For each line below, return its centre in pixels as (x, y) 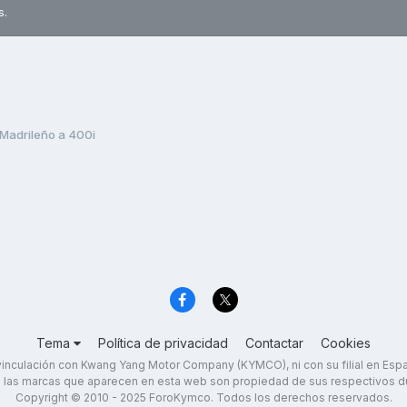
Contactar (274, 343)
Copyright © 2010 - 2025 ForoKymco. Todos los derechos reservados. (203, 398)
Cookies (346, 343)
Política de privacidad (163, 343)
